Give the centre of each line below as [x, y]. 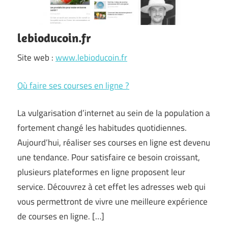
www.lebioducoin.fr [91, 58]
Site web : [36, 58]
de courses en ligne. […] [61, 216]
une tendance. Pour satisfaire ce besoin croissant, [109, 157]
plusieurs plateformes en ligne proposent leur [101, 172]
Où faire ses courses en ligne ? [73, 85]
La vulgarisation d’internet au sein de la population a [114, 113]
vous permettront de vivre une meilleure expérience [112, 202]
